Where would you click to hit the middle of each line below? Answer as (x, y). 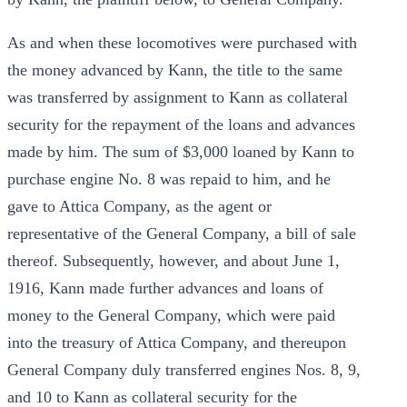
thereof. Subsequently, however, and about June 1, (174, 261)
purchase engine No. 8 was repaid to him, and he (169, 179)
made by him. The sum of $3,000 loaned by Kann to (181, 152)
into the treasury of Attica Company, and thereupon (177, 342)
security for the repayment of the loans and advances (181, 124)
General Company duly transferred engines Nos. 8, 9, (184, 370)
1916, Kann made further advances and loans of (165, 288)
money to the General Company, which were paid (171, 315)
